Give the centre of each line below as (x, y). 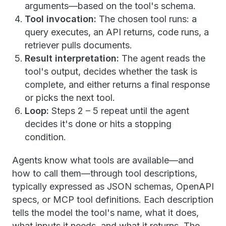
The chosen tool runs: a (147, 19)
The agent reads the (162, 59)
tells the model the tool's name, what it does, (105, 213)
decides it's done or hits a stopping (98, 124)
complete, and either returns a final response (117, 85)
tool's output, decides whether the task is (111, 72)
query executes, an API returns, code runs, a (117, 32)
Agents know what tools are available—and (103, 160)
